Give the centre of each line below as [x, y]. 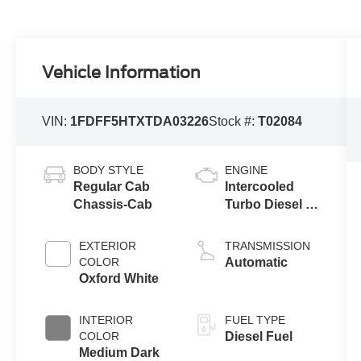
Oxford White [119, 279]
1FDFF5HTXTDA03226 [140, 121]
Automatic [256, 263]
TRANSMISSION [267, 246]
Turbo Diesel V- [271, 205]
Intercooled [259, 187]
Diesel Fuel [258, 337]
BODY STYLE [109, 170]
